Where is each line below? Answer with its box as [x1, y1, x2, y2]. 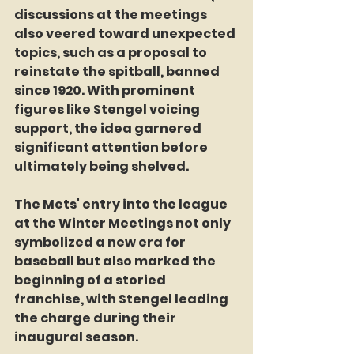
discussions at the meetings [14, 6, 209, 24]
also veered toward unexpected [14, 24, 238, 43]
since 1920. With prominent [14, 81, 198, 100]
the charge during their [14, 309, 179, 328]
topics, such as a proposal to [14, 43, 209, 62]
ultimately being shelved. [14, 157, 189, 176]
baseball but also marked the [14, 252, 218, 271]
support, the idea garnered [14, 119, 204, 138]
